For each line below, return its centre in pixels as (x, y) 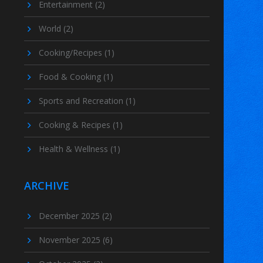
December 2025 (70, 216)
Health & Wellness (74, 149)
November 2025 (70, 240)
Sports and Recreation (82, 101)
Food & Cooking (71, 77)
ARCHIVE (46, 186)
